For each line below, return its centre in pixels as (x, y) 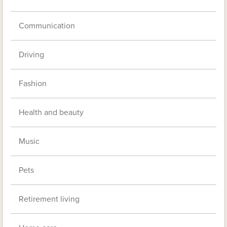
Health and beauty (51, 112)
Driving (32, 54)
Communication (47, 26)
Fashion (33, 83)
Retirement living (49, 199)
